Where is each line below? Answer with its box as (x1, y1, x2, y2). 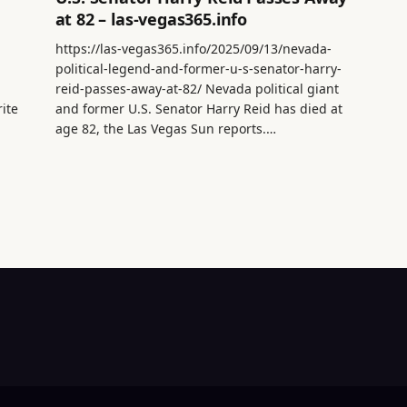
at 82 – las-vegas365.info (55, 8, 248, 31)
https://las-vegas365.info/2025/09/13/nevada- (55, 40, 332, 58)
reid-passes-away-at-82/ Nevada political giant (55, 80, 339, 98)
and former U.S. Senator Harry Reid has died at (55, 100, 342, 118)
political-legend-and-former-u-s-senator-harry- (55, 60, 342, 78)
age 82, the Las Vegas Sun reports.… (55, 120, 276, 138)
